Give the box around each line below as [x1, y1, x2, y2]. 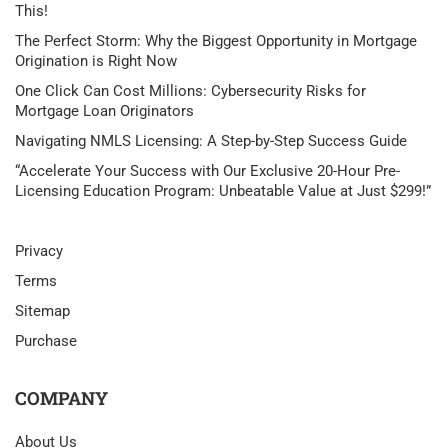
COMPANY [15, 386, 108, 410]
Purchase [15, 332, 77, 350]
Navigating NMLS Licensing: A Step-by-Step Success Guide [15, 132, 407, 150]
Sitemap [15, 302, 70, 320]
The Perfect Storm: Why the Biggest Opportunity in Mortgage [15, 32, 417, 50]
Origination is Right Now [15, 52, 177, 70]
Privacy [15, 242, 63, 260]
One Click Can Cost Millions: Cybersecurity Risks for [15, 82, 366, 100]
